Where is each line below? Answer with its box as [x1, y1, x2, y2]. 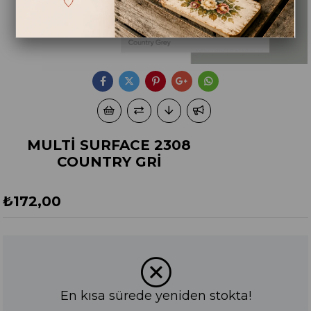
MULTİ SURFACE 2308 [27, 137, 192, 153]
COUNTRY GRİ [56, 153, 162, 170]
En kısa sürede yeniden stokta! [60, 287, 251, 303]
